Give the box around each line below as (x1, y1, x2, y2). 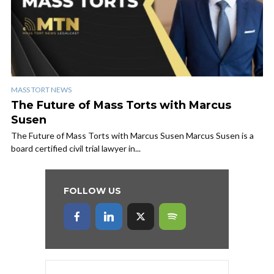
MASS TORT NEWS (11, 85, 72, 95)
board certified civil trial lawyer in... (11, 143, 141, 154)
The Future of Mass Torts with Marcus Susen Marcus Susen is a (11, 130, 254, 141)
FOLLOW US (64, 185, 121, 197)
